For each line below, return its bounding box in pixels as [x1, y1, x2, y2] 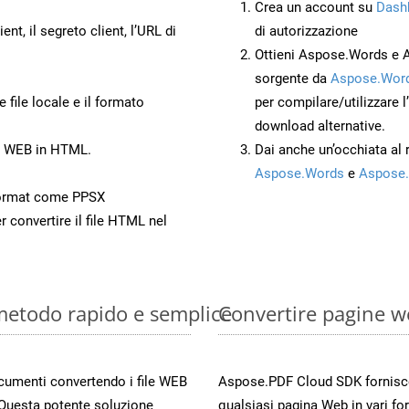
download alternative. [255, 117, 385, 134]
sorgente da [255, 69, 330, 87]
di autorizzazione [255, 22, 358, 39]
